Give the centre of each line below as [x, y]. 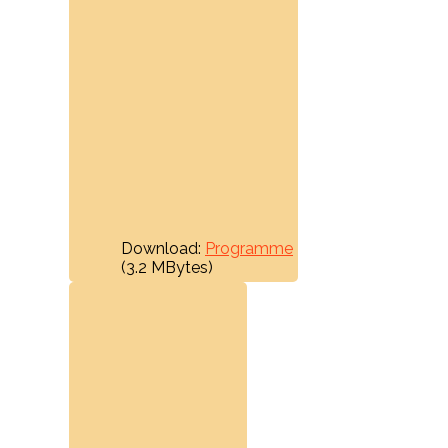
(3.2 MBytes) [167, 267]
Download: [163, 248]
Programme [249, 248]
